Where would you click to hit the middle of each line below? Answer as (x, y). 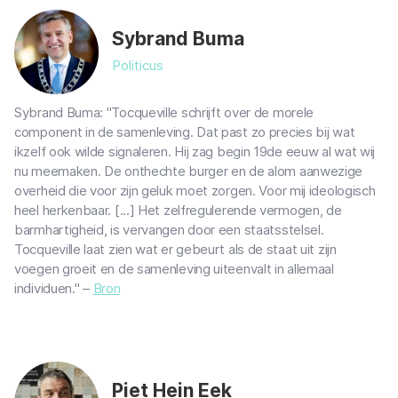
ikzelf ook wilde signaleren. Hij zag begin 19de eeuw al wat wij (195, 151)
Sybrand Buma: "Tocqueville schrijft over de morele (164, 112)
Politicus (138, 65)
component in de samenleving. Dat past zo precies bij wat (185, 132)
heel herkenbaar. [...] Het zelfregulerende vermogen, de (178, 210)
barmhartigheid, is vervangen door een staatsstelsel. (169, 230)
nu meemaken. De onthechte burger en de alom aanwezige (189, 171)
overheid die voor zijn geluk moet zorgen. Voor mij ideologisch (195, 191)
